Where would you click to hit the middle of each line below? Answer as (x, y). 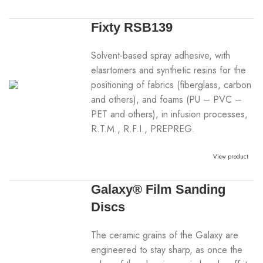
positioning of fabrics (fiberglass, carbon (171, 85)
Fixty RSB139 (132, 27)
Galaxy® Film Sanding (159, 189)
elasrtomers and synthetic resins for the (169, 70)
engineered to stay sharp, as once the (167, 250)
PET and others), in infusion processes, (170, 114)
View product (231, 156)
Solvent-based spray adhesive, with (161, 55)
